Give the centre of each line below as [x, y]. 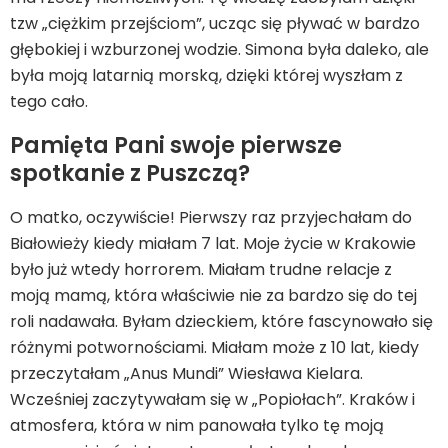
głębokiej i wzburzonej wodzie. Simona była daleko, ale [219, 49]
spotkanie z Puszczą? [130, 173]
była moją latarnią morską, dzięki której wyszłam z [206, 75]
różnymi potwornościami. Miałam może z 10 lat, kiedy [214, 347]
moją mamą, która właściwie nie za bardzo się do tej [213, 295]
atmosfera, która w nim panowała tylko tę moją [197, 425]
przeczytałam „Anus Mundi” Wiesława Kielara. [186, 373]
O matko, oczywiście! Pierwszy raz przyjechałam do [211, 217]
